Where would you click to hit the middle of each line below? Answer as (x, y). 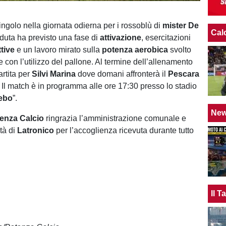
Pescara (184, 74)
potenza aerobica (135, 50)
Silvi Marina (54, 74)
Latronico (36, 130)
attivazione (121, 38)
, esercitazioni (166, 38)
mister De (181, 25)
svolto (180, 50)
